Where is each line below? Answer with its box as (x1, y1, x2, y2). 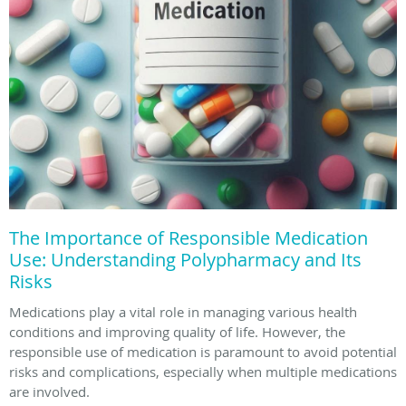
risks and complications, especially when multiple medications (9, 362, 397, 381)
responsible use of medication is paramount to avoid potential (9, 342, 397, 361)
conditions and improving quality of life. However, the (9, 322, 345, 341)
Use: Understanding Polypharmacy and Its (9, 246, 362, 272)
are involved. (9, 382, 90, 401)
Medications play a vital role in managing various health (9, 302, 357, 321)
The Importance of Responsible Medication (9, 225, 368, 250)
